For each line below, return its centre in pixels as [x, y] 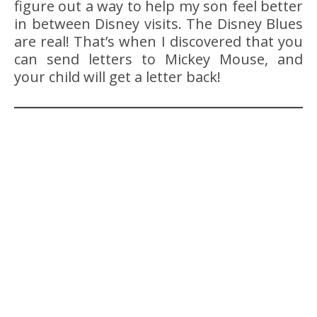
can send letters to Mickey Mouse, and [158, 59]
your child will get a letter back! [117, 77]
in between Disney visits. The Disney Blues [158, 24]
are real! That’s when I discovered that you [158, 42]
